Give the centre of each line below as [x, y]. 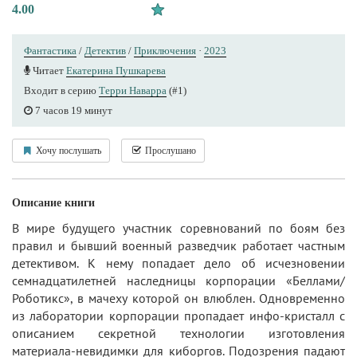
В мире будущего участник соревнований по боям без [178, 228]
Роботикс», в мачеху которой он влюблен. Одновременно [178, 298]
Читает [48, 70]
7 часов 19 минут [73, 110]
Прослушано [169, 150]
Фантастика [50, 50]
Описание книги [53, 202]
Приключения [165, 50]
